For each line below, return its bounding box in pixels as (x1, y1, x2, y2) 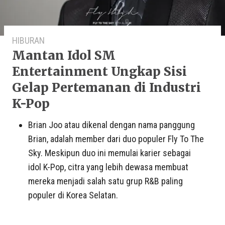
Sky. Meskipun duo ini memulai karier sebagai (28, 147, 191, 158)
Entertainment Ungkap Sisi (12, 63, 187, 79)
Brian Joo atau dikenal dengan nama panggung (28, 119, 195, 130)
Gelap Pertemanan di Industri (12, 79, 201, 95)
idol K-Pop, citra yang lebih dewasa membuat (28, 161, 188, 172)
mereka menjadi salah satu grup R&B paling (28, 175, 183, 186)
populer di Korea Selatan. (28, 189, 118, 200)
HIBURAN (12, 35, 45, 46)
